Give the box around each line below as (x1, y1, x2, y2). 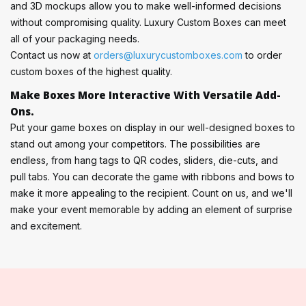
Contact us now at (10, 48, 94, 61)
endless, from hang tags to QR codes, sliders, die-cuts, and (10, 154, 278, 166)
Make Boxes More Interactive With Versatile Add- (10, 87, 281, 102)
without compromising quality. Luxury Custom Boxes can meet (10, 16, 286, 28)
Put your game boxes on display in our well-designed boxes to (10, 121, 295, 133)
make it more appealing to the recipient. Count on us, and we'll (10, 186, 292, 199)
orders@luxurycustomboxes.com (94, 48, 242, 61)
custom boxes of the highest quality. (10, 65, 172, 77)
